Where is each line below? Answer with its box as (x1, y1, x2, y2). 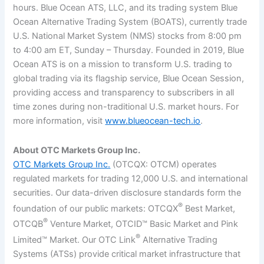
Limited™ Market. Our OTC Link (13, 235, 136, 246)
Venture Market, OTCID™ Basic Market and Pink (48, 219, 239, 230)
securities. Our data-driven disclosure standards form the (13, 187, 242, 198)
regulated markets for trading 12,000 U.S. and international (13, 173, 248, 184)
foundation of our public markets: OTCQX (13, 203, 179, 214)
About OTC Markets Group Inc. (13, 144, 141, 156)
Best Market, (183, 203, 236, 214)
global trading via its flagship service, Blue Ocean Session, (13, 73, 245, 84)
